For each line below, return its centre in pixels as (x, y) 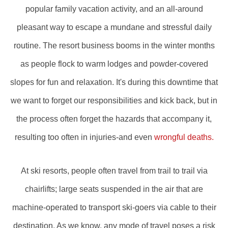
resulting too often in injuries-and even (84, 137)
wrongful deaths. (184, 137)
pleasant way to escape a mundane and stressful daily (114, 27)
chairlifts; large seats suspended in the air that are (114, 189)
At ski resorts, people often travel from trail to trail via (114, 171)
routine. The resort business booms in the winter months (114, 46)
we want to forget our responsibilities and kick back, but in (114, 101)
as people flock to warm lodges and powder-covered (114, 64)
